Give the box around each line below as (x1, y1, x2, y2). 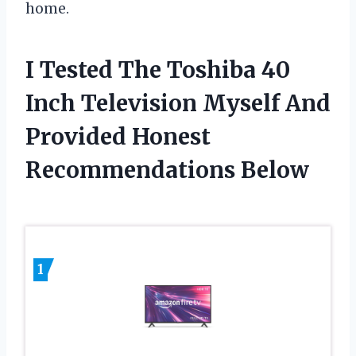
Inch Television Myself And (25, 89, 331, 118)
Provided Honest (25, 122, 211, 152)
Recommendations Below (25, 156, 309, 185)
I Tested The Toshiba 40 (25, 56, 290, 85)
